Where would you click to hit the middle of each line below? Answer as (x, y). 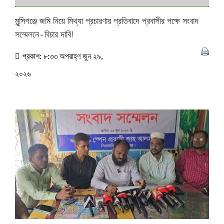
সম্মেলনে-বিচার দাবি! (44, 35)
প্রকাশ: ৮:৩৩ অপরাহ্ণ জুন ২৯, (63, 56)
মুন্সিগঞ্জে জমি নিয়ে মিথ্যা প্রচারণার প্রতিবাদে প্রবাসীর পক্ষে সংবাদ (107, 21)
